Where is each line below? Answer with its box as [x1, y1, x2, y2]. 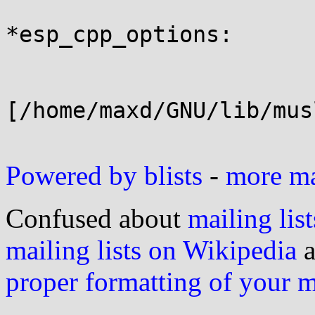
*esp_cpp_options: [6, 22, 233, 47]
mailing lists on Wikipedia [6, 235, 297, 265]
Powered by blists [6, 160, 202, 191]
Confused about [6, 203, 188, 233]
